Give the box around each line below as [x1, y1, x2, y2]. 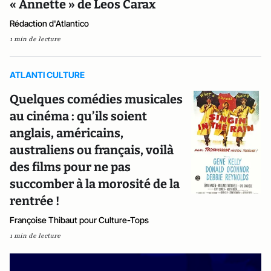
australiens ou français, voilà [10, 142, 174, 157]
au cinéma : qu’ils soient [10, 108, 147, 123]
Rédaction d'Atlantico [10, 18, 89, 28]
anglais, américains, [10, 125, 123, 140]
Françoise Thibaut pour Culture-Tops [10, 214, 149, 225]
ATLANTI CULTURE [10, 69, 85, 80]
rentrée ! [10, 193, 59, 208]
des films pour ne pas [10, 159, 131, 174]
